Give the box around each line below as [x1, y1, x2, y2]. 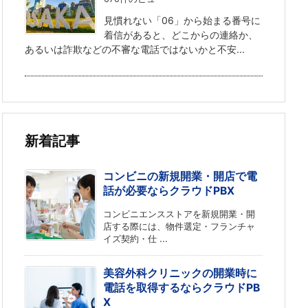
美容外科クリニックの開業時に [103, 267, 257, 280]
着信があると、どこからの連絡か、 [104, 28, 258, 41]
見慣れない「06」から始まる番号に [104, 14, 261, 26]
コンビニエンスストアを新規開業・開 [103, 208, 255, 220]
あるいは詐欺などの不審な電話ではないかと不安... [25, 43, 245, 55]
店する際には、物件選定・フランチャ [103, 221, 255, 232]
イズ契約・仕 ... [103, 233, 168, 245]
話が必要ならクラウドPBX [103, 184, 234, 198]
